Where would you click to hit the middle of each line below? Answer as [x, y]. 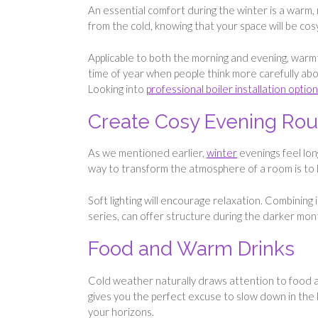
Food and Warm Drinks [191, 249]
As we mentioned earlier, [147, 153]
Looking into [117, 88]
